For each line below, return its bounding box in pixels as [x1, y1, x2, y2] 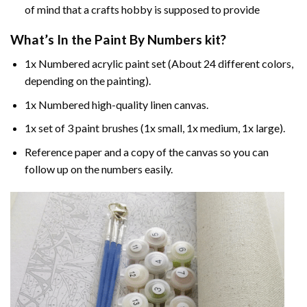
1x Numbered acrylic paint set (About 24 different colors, [24, 56, 293, 70]
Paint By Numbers [95, 32, 202, 48]
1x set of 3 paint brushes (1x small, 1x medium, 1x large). [24, 121, 285, 135]
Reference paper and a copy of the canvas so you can [24, 145, 269, 158]
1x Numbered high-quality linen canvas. [24, 97, 208, 111]
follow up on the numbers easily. [24, 162, 173, 175]
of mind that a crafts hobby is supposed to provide [24, 2, 260, 16]
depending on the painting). [24, 73, 151, 87]
